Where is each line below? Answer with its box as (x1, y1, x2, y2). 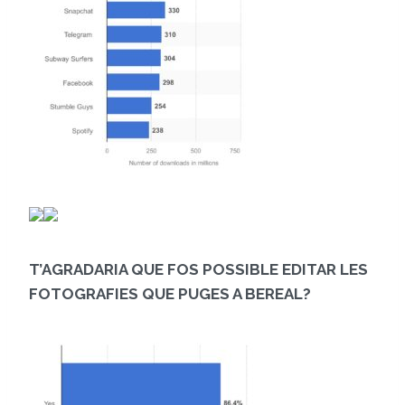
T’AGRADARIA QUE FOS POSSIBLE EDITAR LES (29, 260, 368, 279)
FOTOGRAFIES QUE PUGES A (29, 285, 245, 304)
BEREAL (245, 285, 303, 304)
